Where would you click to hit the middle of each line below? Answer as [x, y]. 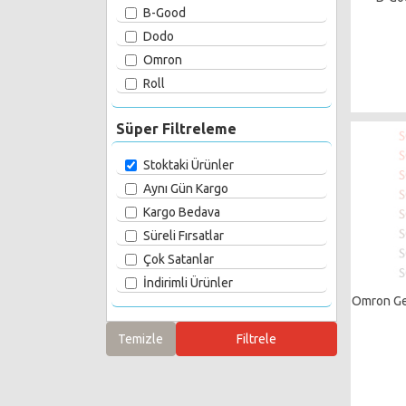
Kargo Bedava [182, 212]
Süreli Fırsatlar [184, 236]
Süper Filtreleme [176, 129]
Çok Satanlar [179, 259]
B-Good [164, 13]
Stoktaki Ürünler [188, 165]
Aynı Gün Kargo [186, 188]
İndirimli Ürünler [188, 283]
